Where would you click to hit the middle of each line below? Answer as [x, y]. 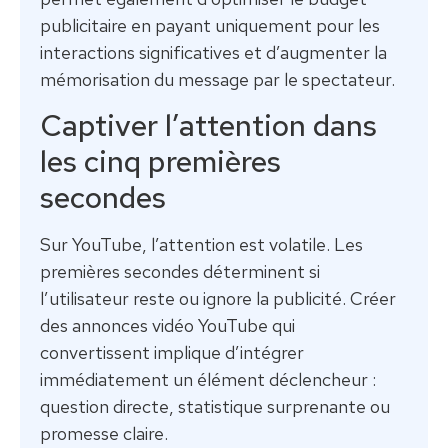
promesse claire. [104, 434]
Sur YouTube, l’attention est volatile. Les [201, 245]
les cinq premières [160, 161]
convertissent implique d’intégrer [172, 353]
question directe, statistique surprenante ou [215, 407]
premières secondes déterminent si [180, 272]
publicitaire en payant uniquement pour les [210, 25]
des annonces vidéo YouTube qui [167, 326]
